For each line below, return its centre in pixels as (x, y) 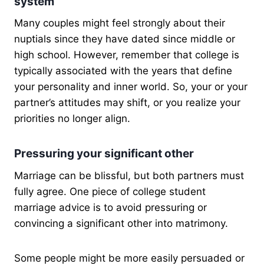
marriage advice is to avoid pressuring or (110, 207)
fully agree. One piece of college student (110, 191)
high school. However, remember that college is (127, 55)
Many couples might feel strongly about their (120, 23)
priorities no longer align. (72, 119)
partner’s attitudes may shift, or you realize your (127, 103)
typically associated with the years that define (123, 71)
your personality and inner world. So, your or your (131, 87)
